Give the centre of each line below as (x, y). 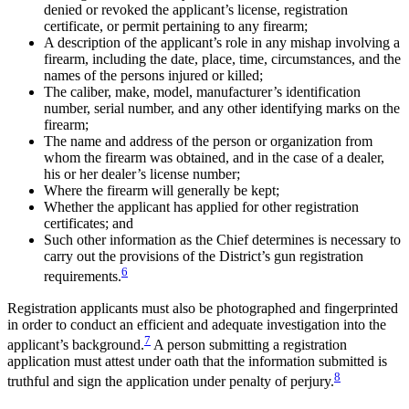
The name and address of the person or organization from (208, 142)
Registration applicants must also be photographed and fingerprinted (203, 308)
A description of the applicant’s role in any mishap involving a (222, 43)
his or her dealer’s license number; (142, 174)
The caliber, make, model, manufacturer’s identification (202, 92)
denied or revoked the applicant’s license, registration (196, 10)
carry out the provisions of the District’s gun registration (204, 257)
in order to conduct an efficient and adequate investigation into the (197, 324)
